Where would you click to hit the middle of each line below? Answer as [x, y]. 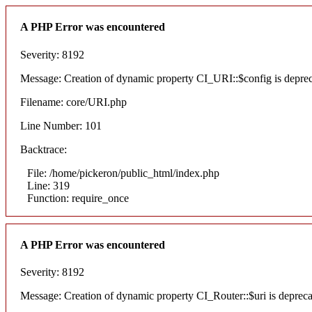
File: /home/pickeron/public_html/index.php [123, 173]
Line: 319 [48, 185]
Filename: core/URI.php [73, 102]
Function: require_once [78, 198]
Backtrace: [44, 149]
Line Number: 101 [61, 125]
